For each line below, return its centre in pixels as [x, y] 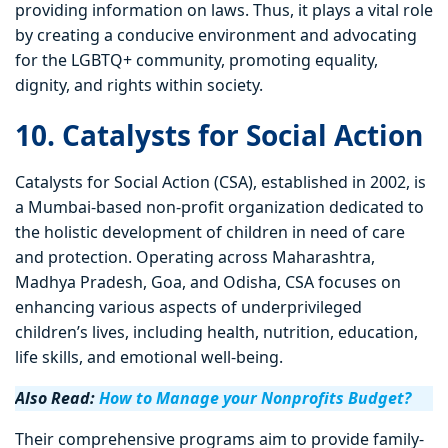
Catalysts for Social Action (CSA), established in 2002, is [220, 182]
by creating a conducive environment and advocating [216, 35]
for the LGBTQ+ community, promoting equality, [196, 60]
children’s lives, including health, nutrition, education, [216, 332]
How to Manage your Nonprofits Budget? [255, 398]
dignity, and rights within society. [139, 85]
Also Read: [57, 398]
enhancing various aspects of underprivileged [188, 307]
